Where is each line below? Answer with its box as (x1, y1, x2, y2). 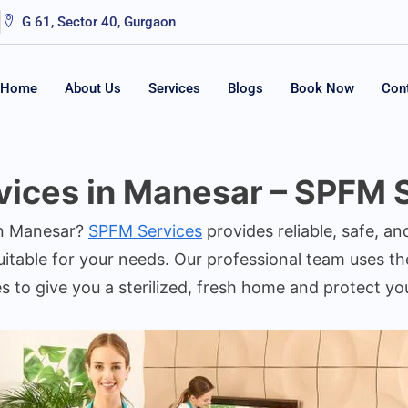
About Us (65, 79, 122, 97)
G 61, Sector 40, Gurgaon (22, 14, 177, 30)
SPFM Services (88, 221, 202, 240)
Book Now (291, 79, 355, 97)
